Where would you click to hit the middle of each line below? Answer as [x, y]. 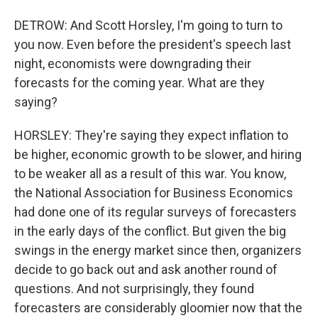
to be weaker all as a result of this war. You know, [150, 174]
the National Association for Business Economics [154, 193]
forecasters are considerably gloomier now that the [158, 308]
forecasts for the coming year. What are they [139, 83]
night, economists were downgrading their [133, 64]
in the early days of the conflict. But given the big [150, 231]
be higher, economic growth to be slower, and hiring [158, 155]
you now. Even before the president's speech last [153, 45]
